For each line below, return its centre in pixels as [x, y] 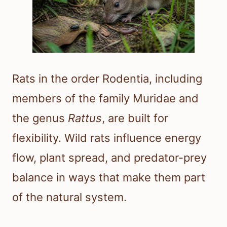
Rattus [85, 118]
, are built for [135, 118]
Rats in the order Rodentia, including [107, 78]
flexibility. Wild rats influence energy [107, 138]
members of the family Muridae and [105, 98]
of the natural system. [69, 197]
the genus [40, 118]
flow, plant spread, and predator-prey [109, 157]
